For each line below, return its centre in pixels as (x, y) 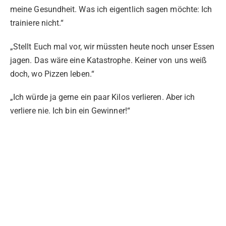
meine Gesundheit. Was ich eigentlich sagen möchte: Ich (111, 10)
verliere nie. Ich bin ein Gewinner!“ (70, 110)
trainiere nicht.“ (37, 23)
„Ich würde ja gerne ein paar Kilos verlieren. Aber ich (103, 97)
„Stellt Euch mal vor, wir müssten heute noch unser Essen (112, 46)
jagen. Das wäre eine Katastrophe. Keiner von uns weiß (109, 60)
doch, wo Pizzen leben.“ (52, 74)
